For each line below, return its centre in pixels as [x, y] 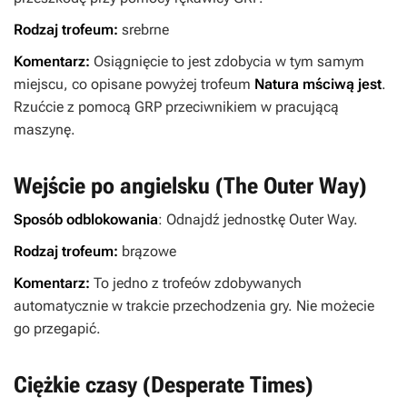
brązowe [149, 251]
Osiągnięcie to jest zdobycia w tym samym [229, 61]
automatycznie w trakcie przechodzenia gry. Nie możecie [194, 306]
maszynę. [45, 129]
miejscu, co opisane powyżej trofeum [134, 84]
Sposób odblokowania [86, 219]
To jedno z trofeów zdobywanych [198, 283]
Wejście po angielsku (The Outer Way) [190, 186]
